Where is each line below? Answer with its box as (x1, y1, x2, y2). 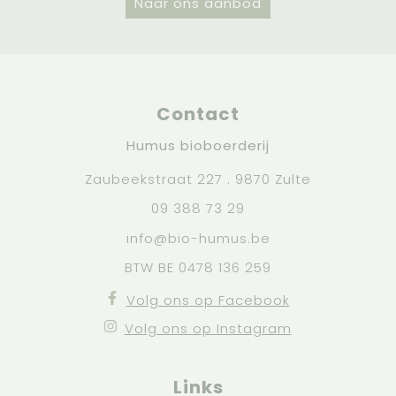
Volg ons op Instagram (124, 318, 292, 338)
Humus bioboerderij (126, 135, 270, 155)
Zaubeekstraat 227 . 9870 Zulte (85, 169, 311, 188)
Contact (156, 101, 240, 126)
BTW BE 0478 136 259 (125, 257, 271, 277)
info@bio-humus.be (126, 228, 270, 247)
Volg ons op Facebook (126, 290, 290, 309)
